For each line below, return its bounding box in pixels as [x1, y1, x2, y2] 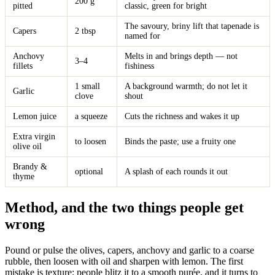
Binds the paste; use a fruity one [125, 136, 236, 146]
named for [125, 31, 160, 41]
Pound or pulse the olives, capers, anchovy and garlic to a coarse [5, 244, 254, 255]
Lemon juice [13, 111, 56, 121]
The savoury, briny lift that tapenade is [125, 21, 259, 31]
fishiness [125, 61, 154, 71]
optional [75, 166, 103, 176]
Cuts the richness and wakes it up [125, 111, 239, 121]
